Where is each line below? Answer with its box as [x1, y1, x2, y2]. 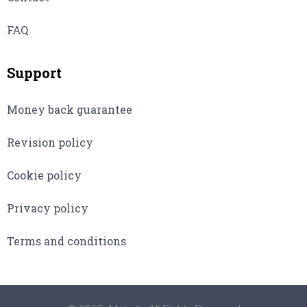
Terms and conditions [7, 234, 126, 249]
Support [7, 64, 62, 82]
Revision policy [7, 135, 93, 150]
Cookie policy [7, 168, 82, 183]
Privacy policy [7, 201, 88, 216]
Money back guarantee [7, 102, 132, 117]
